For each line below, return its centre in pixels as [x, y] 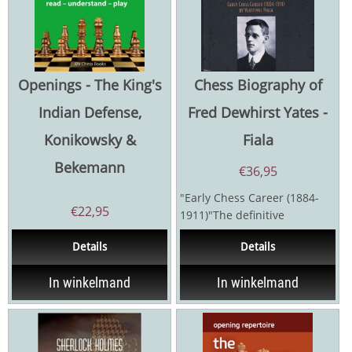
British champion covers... [248, 250]
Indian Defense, [90, 113]
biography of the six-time [246, 233]
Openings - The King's [90, 85]
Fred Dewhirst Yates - [258, 113]
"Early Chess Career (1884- [249, 198]
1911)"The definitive [232, 215]
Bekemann [90, 168]
